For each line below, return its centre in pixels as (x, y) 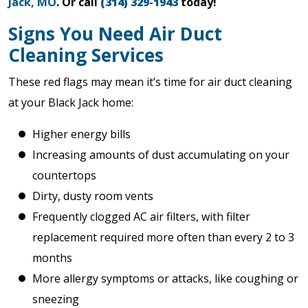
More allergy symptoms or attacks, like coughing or (165, 278)
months (52, 258)
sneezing (56, 299)
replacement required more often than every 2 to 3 (163, 237)
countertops (64, 175)
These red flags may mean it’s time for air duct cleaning (150, 82)
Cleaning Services (86, 55)
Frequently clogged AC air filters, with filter (141, 217)
